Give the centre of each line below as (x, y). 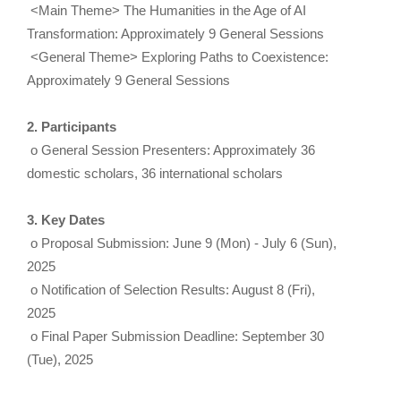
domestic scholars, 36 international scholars (155, 174)
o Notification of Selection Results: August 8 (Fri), (171, 290)
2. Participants (72, 127)
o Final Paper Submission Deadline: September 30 (175, 337)
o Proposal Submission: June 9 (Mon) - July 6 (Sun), (182, 243)
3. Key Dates (66, 220)
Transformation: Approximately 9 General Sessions (175, 34)
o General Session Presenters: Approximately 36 (171, 150)
